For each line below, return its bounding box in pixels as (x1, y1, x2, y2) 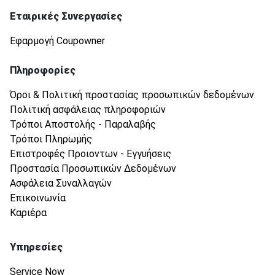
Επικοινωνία (10, 192, 66, 204)
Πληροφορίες (10, 64, 76, 76)
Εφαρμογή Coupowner (10, 34, 105, 47)
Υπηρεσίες (10, 241, 63, 253)
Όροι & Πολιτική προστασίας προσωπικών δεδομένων (10, 88, 254, 101)
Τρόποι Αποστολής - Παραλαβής (10, 118, 156, 130)
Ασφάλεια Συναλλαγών (10, 177, 112, 189)
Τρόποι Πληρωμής (10, 133, 92, 145)
